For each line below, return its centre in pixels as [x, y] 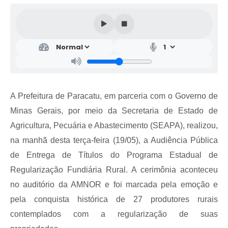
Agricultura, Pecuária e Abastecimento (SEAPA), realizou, [114, 126]
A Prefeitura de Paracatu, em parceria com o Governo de [114, 96]
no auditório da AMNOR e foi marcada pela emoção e [114, 185]
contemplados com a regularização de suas [114, 214]
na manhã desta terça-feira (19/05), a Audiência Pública [114, 140]
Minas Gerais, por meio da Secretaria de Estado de [114, 111]
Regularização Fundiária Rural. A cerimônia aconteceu [114, 170]
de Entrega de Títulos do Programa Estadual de [114, 155]
